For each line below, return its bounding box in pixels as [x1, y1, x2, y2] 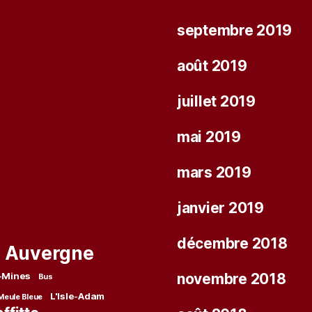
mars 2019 [177, 164, 251, 182]
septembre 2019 [177, 22, 292, 40]
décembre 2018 [177, 235, 288, 253]
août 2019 [177, 57, 247, 75]
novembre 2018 [177, 270, 286, 288]
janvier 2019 [177, 199, 264, 217]
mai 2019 [177, 128, 241, 146]
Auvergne [4, 241, 94, 264]
